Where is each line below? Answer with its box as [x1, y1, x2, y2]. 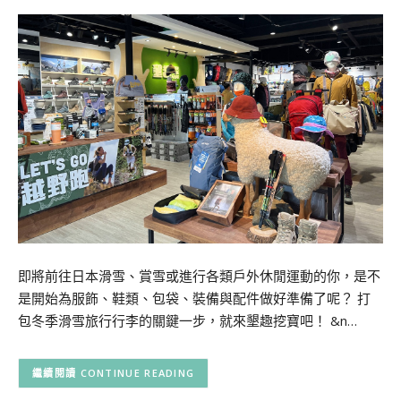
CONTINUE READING [80, 366, 195, 380]
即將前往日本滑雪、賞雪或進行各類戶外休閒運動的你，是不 [18, 267, 380, 286]
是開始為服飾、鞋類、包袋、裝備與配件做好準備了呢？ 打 [18, 289, 371, 308]
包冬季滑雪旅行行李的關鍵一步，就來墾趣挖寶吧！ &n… [18, 311, 357, 330]
